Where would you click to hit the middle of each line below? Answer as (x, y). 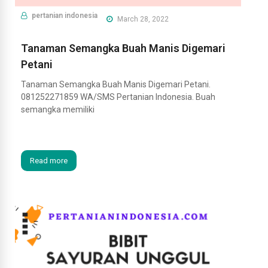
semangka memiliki (58, 110)
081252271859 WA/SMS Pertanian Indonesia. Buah (118, 97)
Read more (49, 161)
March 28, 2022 (142, 19)
